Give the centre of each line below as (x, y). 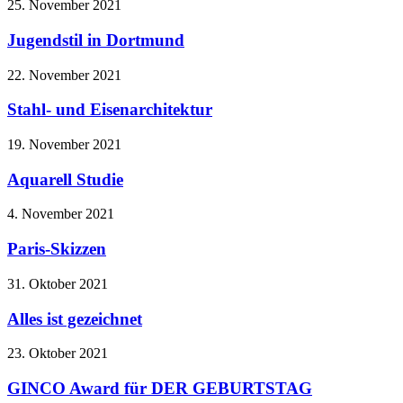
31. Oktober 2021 (58, 283)
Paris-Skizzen (57, 249)
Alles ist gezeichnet (75, 318)
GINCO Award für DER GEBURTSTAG (160, 388)
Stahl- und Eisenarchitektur (110, 110)
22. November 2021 (64, 75)
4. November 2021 (61, 214)
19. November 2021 (64, 144)
